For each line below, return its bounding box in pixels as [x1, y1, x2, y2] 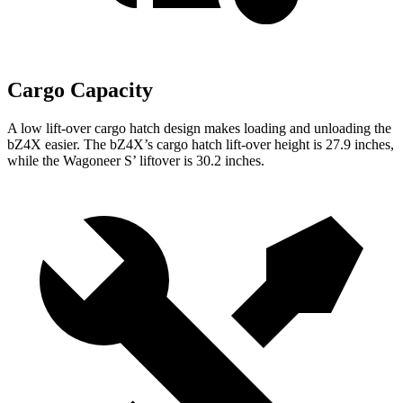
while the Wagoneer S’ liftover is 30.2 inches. [7, 152, 264, 168]
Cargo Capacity [7, 77, 153, 102]
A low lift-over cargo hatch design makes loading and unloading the [7, 120, 391, 136]
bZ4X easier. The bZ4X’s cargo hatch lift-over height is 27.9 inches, [7, 136, 394, 152]
